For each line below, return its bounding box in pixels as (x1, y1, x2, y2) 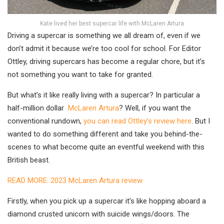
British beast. (7, 155, 50, 165)
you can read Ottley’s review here (83, 116, 191, 126)
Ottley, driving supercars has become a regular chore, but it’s (7, 57, 205, 66)
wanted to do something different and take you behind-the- (7, 129, 202, 139)
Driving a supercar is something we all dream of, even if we (7, 31, 200, 40)
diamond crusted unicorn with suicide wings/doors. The (7, 209, 189, 219)
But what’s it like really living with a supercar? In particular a (7, 90, 200, 100)
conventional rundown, (7, 116, 83, 126)
